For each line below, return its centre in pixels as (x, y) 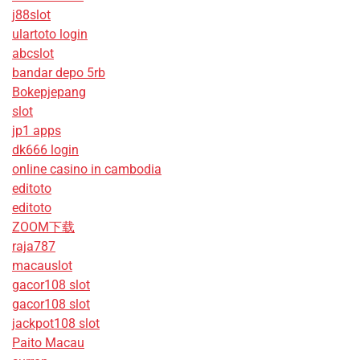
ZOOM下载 (43, 227)
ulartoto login (50, 34)
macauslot (42, 265)
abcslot (33, 53)
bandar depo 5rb (59, 72)
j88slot (31, 14)
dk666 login (45, 149)
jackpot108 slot (56, 323)
